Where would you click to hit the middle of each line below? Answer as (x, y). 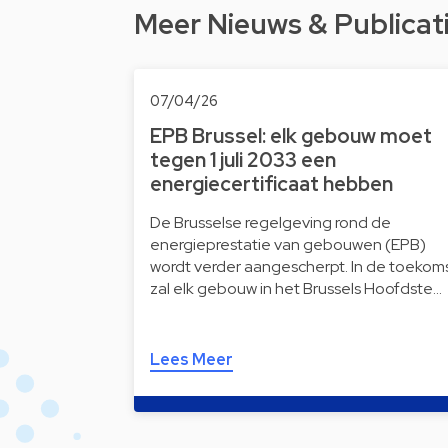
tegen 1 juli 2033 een (243, 160)
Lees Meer (191, 359)
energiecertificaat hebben (271, 184)
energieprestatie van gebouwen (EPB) (288, 244)
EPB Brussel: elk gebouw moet (291, 136)
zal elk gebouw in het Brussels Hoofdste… (296, 288)
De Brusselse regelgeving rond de (270, 222)
